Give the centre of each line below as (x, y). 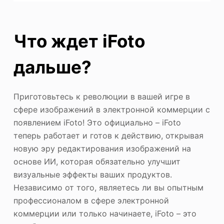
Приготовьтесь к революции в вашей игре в (101, 97)
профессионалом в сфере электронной (91, 201)
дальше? (52, 67)
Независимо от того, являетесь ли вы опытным (108, 188)
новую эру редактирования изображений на (102, 149)
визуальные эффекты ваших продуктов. (92, 175)
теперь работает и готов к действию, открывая (108, 136)
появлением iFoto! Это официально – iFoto (97, 123)
